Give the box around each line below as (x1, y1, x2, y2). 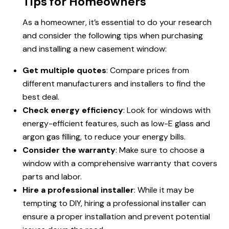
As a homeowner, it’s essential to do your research (22, 17, 212, 28)
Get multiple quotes (22, 65, 106, 76)
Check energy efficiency (22, 105, 123, 116)
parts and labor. (22, 171, 82, 182)
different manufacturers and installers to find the (22, 78, 205, 89)
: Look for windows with (123, 105, 211, 116)
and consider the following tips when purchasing (22, 30, 203, 41)
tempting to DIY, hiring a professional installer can (22, 198, 206, 209)
